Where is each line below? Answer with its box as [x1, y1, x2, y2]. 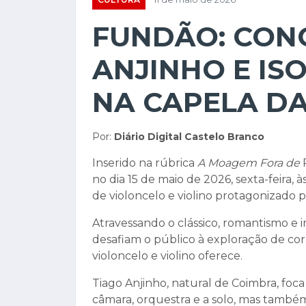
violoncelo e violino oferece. [92, 249, 242, 262]
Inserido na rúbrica [92, 156, 197, 169]
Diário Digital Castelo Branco [114, 130, 264, 143]
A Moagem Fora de [197, 156, 303, 169]
